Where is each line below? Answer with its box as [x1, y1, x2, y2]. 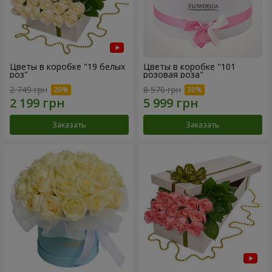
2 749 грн [10, 84, 47, 96]
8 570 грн [143, 84, 181, 96]
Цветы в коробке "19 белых [10, 60, 125, 72]
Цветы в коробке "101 [143, 60, 236, 72]
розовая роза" [143, 68, 203, 80]
